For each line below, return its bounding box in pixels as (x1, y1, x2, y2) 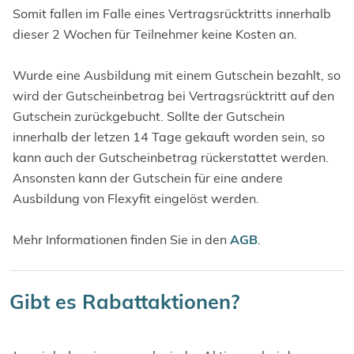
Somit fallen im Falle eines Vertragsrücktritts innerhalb (13, 6, 331, 21)
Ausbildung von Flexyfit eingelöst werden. (13, 190, 259, 206)
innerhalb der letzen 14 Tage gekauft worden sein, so (13, 129, 325, 145)
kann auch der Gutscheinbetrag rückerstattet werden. (13, 149, 329, 165)
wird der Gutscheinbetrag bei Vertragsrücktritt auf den (13, 88, 334, 104)
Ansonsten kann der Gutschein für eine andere (13, 170, 283, 186)
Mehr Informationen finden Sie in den (13, 232, 230, 247)
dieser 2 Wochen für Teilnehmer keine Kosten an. (13, 26, 297, 42)
